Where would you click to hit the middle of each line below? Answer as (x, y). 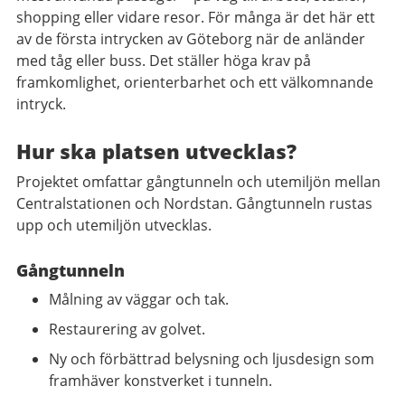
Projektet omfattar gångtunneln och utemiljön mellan (198, 181)
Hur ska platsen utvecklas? (159, 151)
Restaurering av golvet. (127, 329)
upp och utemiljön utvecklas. (116, 225)
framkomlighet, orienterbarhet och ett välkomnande (195, 82)
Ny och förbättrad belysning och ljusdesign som (212, 358)
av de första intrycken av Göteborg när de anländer (191, 38)
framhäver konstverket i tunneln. (160, 380)
